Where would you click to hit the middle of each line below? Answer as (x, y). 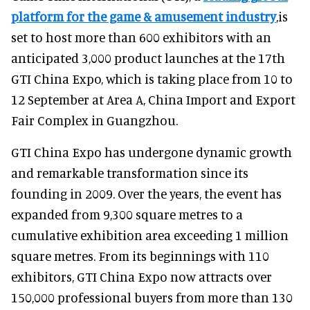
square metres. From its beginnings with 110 (140, 255)
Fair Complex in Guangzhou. (94, 120)
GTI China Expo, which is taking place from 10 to (152, 78)
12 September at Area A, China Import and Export (153, 99)
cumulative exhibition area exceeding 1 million (150, 235)
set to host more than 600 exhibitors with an (141, 37)
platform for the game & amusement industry (144, 16)
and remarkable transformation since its (130, 172)
